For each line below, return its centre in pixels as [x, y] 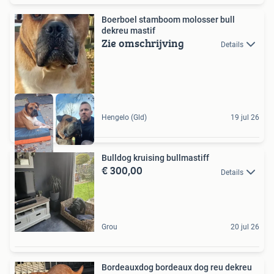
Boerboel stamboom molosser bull [168, 19]
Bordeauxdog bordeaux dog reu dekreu [177, 268]
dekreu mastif [128, 30]
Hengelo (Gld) [124, 118]
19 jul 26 [245, 118]
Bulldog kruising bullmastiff [155, 158]
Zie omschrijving [143, 43]
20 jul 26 [245, 227]
